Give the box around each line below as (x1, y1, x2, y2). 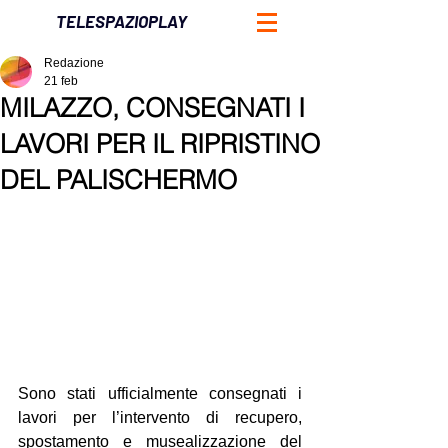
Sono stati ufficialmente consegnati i (18, 384, 302, 402)
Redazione (44, 56, 104, 70)
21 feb (44, 74, 78, 88)
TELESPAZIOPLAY (56, 11, 187, 31)
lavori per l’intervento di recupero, (18, 408, 302, 426)
